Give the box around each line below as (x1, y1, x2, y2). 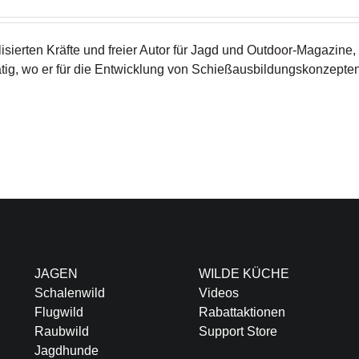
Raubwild (34, 324, 89, 338)
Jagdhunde (34, 343, 99, 357)
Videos (198, 285, 239, 300)
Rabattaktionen (198, 305, 285, 319)
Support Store (198, 324, 277, 338)
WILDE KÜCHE (198, 266, 289, 280)
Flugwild (34, 305, 83, 319)
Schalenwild (34, 285, 105, 300)
